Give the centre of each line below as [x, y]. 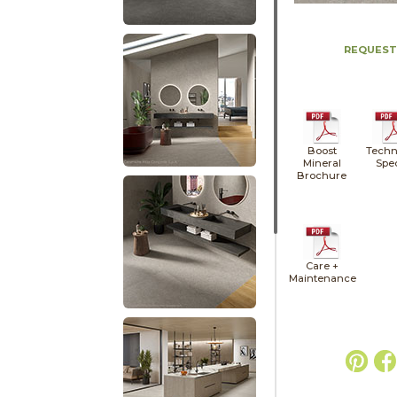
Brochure [322, 175]
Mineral [322, 163]
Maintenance [322, 278]
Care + [322, 265]
